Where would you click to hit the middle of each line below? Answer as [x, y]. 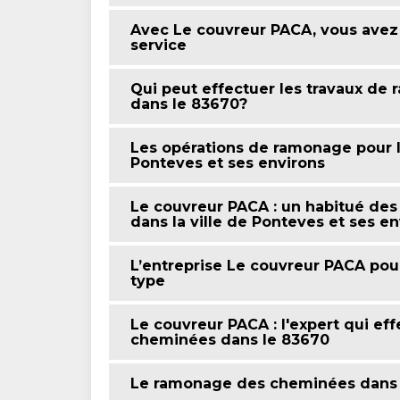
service [158, 46]
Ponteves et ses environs [228, 163]
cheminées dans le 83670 [230, 340]
